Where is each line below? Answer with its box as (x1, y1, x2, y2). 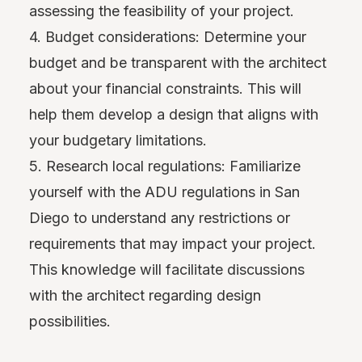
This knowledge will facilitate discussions (29, 260, 305, 278)
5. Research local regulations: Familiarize (29, 157, 301, 175)
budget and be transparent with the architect (29, 53, 326, 71)
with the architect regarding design (29, 286, 261, 304)
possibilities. (29, 312, 111, 330)
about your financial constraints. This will (29, 79, 301, 97)
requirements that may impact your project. (29, 234, 316, 252)
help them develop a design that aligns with (29, 105, 318, 123)
